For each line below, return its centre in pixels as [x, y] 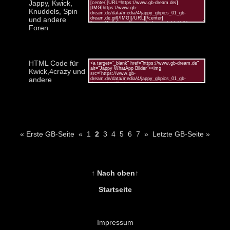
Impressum [115, 222]
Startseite [115, 189]
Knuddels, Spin [53, 11]
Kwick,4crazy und [57, 71]
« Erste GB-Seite [47, 134]
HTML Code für [53, 63]
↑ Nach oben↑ [115, 173]
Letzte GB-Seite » [181, 134]
